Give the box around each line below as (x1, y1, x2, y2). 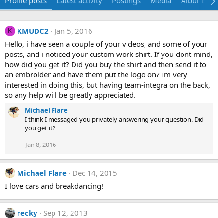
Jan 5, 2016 (54, 26, 92, 36)
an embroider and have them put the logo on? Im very (5, 70, 187, 79)
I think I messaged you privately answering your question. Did (25, 115, 204, 124)
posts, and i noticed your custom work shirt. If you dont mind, (5, 49, 213, 59)
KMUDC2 (17, 26, 49, 36)
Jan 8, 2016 (25, 140, 56, 149)
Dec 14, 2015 (73, 168, 117, 178)
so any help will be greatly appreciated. (5, 90, 136, 100)
